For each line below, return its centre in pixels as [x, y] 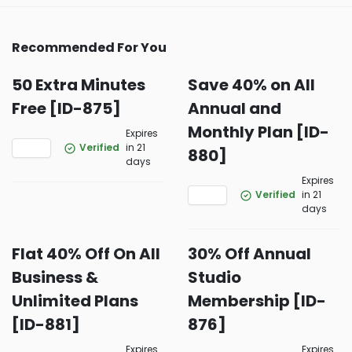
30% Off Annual [249, 254]
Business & [55, 277]
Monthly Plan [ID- [258, 132]
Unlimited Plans [75, 301]
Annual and [235, 108]
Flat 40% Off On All [86, 254]
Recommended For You [89, 48]
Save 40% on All [251, 85]
